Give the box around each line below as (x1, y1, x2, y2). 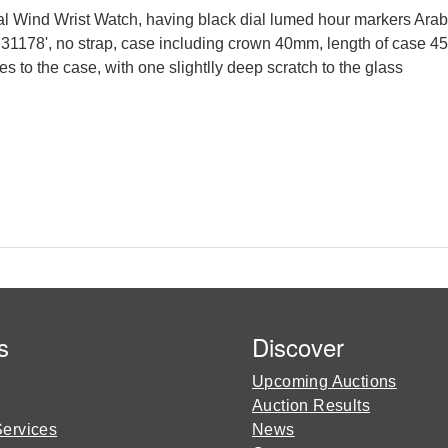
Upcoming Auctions (252, 373, 397, 390)
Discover (252, 329, 344, 364)
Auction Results (252, 397, 370, 414)
